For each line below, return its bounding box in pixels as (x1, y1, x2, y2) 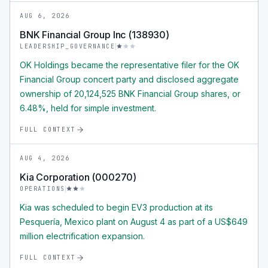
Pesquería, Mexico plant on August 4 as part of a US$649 (20, 217, 248, 227)
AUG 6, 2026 (20, 12, 70, 20)
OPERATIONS (20, 185, 65, 193)
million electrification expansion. (20, 231, 145, 241)
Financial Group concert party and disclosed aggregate (20, 74, 239, 84)
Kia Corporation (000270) (20, 171, 137, 183)
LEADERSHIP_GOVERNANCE (20, 42, 115, 50)
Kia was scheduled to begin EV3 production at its (20, 202, 213, 212)
